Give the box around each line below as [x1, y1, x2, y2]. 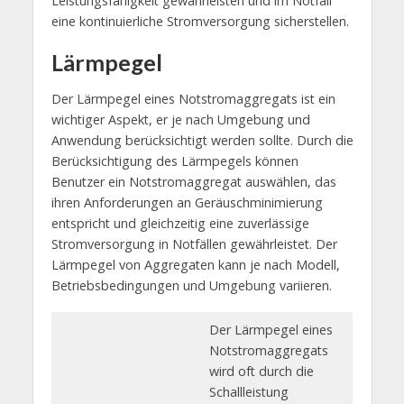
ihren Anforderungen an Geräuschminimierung [50, 193, 323, 211]
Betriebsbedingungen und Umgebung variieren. [50, 276, 332, 294]
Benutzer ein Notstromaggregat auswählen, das [50, 172, 336, 190]
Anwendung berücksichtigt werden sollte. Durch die [50, 131, 353, 149]
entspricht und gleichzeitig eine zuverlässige [50, 214, 309, 232]
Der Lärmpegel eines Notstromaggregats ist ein [50, 89, 335, 107]
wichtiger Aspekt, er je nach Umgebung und [50, 110, 310, 128]
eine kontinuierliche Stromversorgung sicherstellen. [50, 13, 349, 31]
